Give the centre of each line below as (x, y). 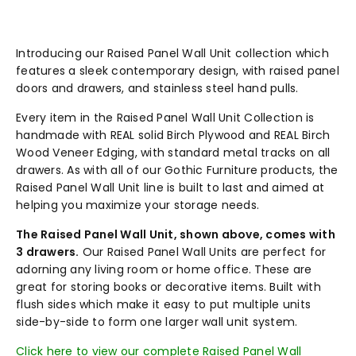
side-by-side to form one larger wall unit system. (157, 321)
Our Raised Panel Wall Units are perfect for (203, 252)
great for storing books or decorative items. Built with (168, 286)
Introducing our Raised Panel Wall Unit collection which (172, 53)
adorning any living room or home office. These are (164, 269)
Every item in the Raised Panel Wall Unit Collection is (165, 117)
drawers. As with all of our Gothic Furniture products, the (177, 170)
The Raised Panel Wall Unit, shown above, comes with (176, 234)
